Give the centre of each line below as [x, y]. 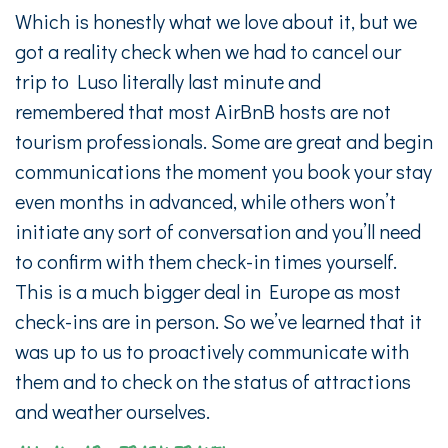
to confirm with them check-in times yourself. [206, 261]
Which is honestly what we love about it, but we [216, 21]
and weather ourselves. [112, 411]
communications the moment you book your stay [223, 171]
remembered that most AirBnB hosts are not [203, 111]
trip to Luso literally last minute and [168, 81]
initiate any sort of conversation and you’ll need [218, 231]
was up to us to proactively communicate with [212, 351]
